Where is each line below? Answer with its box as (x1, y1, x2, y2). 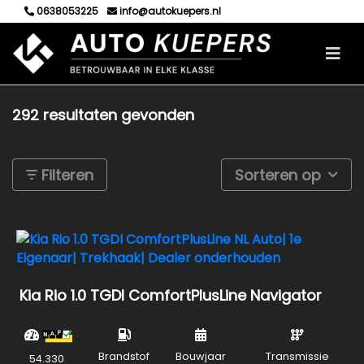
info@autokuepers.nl (117, 4, 221, 18)
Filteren (37, 164, 93, 185)
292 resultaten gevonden (12, 105, 194, 125)
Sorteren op (235, 164, 325, 185)
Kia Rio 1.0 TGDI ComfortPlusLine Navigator (19, 285, 322, 305)
